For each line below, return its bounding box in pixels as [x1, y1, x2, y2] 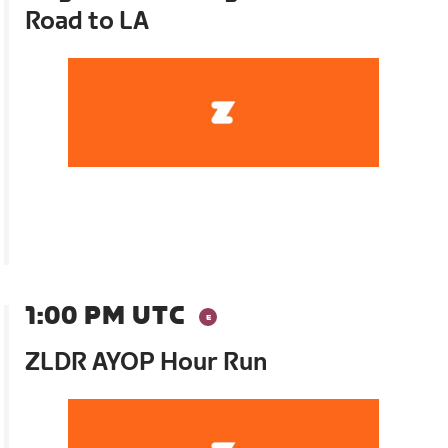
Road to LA [25, 6, 150, 36]
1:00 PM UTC [25, 301, 186, 331]
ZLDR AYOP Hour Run [25, 347, 268, 377]
